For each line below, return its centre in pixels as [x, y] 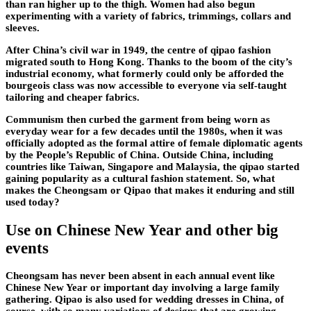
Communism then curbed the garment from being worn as [138, 120]
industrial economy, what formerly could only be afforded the [145, 74]
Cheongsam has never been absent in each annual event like [140, 276]
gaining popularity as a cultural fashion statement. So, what [140, 179]
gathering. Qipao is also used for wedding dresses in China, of [145, 300]
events [27, 248]
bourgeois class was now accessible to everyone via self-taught [146, 86]
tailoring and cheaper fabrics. [73, 98]
